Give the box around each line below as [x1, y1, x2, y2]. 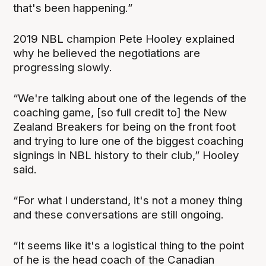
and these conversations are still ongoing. [13, 208, 224, 222]
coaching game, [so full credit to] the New [13, 105, 227, 119]
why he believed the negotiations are [13, 46, 201, 60]
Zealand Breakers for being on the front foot [13, 119, 236, 134]
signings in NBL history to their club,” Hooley [13, 148, 240, 162]
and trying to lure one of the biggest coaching [13, 134, 244, 148]
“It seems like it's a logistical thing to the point [13, 239, 245, 253]
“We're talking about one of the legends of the [13, 91, 247, 105]
